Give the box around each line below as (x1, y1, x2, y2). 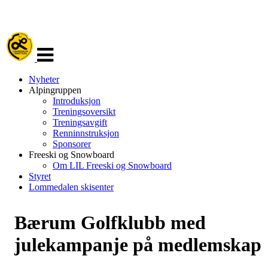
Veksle (36, 31, 62, 41)
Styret (29, 171, 51, 181)
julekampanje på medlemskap (14, 234, 261, 255)
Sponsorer (53, 139, 91, 149)
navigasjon (36, 42, 77, 52)
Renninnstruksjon (53, 128, 119, 138)
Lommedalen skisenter (29, 182, 114, 192)
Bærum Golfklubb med (14, 212, 206, 233)
